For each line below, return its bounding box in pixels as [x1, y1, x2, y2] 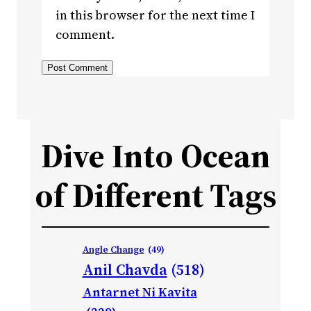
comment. [56, 25, 115, 43]
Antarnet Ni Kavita [82, 283, 197, 301]
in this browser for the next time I [56, 6, 255, 24]
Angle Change [82, 243, 144, 255]
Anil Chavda [82, 259, 167, 280]
